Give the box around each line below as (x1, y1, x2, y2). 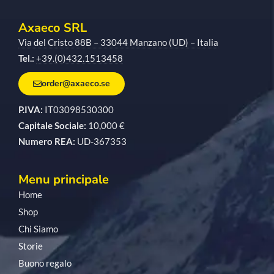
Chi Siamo (18, 223, 58, 235)
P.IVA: (18, 104, 43, 116)
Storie (18, 240, 43, 252)
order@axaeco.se (42, 78, 110, 90)
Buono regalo (18, 257, 72, 269)
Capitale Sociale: (18, 120, 86, 131)
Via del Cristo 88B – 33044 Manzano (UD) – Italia (18, 37, 218, 48)
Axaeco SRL (18, 20, 87, 37)
